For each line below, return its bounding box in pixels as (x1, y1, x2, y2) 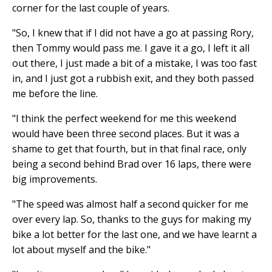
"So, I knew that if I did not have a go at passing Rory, (12, 25, 254, 39)
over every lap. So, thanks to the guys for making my (12, 212, 251, 226)
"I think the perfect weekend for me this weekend (12, 111, 236, 125)
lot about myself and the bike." (12, 242, 151, 256)
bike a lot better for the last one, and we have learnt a (12, 227, 257, 241)
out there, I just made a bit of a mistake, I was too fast (12, 56, 257, 70)
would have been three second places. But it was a (12, 126, 239, 140)
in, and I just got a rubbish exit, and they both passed (12, 71, 254, 85)
